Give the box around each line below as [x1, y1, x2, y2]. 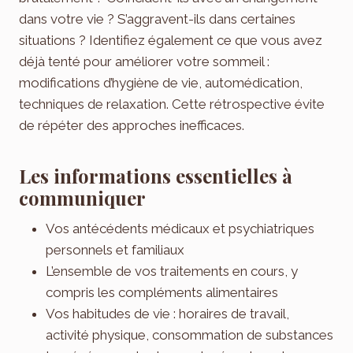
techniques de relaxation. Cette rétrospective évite [19, 95, 325, 112]
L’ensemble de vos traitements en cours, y [46, 262, 298, 279]
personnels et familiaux [46, 241, 184, 258]
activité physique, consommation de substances [46, 326, 333, 343]
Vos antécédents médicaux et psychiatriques [46, 220, 314, 236]
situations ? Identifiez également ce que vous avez [19, 32, 322, 48]
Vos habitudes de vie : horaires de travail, [46, 305, 289, 321]
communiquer [19, 184, 146, 210]
